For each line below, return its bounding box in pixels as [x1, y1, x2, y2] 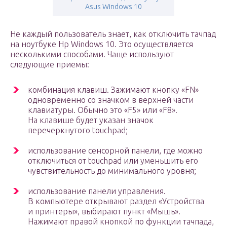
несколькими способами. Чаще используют [10, 50, 174, 59]
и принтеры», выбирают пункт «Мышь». [28, 207, 180, 216]
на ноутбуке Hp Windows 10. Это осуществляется [10, 40, 193, 49]
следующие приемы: [10, 60, 89, 69]
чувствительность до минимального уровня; [28, 166, 196, 176]
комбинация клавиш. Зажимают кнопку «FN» [28, 85, 199, 95]
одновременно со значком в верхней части [28, 95, 194, 105]
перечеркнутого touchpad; [28, 126, 128, 135]
